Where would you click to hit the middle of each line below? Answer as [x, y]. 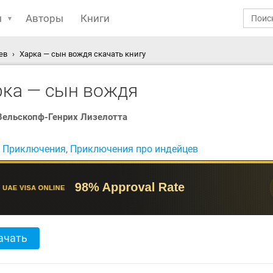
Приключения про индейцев [134, 149]
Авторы [44, 18]
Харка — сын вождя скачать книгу [83, 54]
